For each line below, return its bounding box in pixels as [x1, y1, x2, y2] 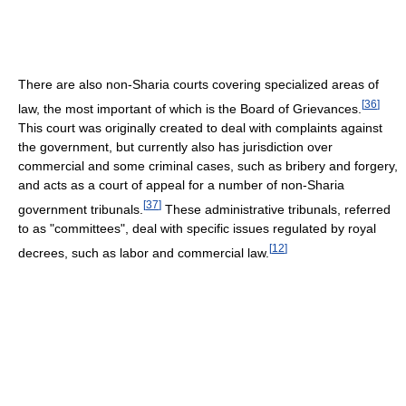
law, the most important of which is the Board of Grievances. [18, 101, 362, 116]
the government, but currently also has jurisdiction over [18, 139, 333, 154]
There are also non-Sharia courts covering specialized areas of [18, 77, 379, 92]
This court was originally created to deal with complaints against [18, 120, 382, 135]
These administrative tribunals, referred [161, 201, 391, 217]
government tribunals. [18, 201, 143, 217]
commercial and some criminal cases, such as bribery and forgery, [18, 158, 398, 173]
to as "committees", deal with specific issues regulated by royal [18, 220, 376, 236]
